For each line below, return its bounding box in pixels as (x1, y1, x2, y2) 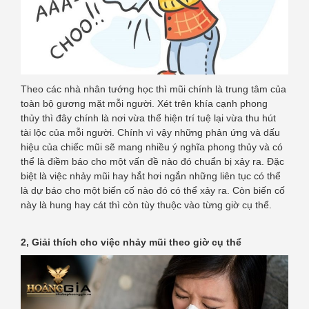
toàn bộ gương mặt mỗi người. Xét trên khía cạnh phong (21, 97, 268, 109)
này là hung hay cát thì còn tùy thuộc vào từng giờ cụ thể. (21, 199, 272, 210)
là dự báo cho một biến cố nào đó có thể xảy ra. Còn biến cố (21, 184, 285, 196)
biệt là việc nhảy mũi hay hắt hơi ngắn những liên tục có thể (21, 170, 281, 181)
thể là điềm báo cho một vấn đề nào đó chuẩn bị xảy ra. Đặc (21, 155, 284, 167)
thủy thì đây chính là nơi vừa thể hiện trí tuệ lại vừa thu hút (21, 112, 276, 123)
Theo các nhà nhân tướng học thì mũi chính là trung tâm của (21, 83, 286, 94)
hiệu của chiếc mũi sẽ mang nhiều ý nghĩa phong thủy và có (21, 141, 283, 152)
